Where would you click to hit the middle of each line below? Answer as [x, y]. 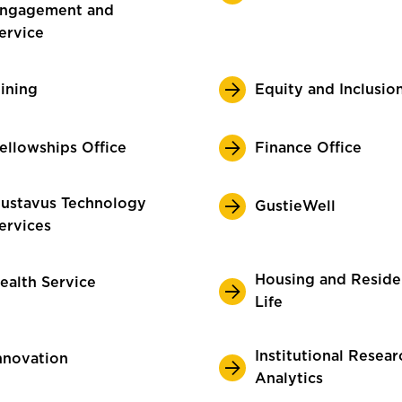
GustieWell [295, 206]
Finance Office [308, 148]
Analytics [289, 379]
